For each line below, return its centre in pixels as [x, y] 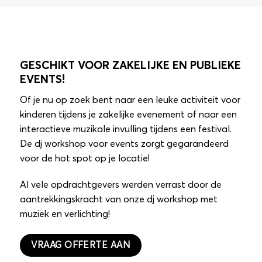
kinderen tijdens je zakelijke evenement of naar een [128, 114]
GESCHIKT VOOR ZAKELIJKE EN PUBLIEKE [130, 65]
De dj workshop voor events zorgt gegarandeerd [124, 144]
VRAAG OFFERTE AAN [81, 246]
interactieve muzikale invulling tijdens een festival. [125, 129]
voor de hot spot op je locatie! [86, 158]
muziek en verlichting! [65, 214]
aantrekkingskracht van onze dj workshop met [118, 200]
